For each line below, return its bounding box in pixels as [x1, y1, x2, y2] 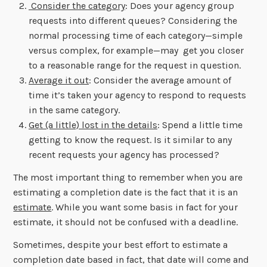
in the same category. [28, 104, 120, 116]
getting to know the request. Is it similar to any [28, 134, 232, 146]
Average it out [28, 74, 89, 86]
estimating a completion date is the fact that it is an [13, 186, 238, 198]
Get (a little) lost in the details [28, 119, 157, 131]
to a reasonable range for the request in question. [28, 60, 241, 72]
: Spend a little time [157, 119, 243, 131]
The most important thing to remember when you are [13, 171, 243, 183]
